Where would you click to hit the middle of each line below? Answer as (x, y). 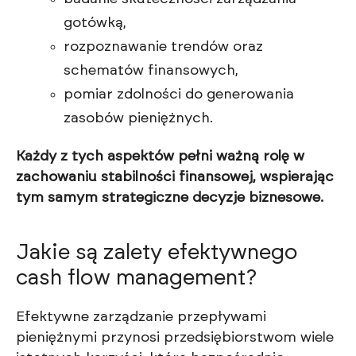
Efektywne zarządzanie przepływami (141, 317)
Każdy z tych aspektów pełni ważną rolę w (160, 157)
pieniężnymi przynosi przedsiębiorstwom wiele (175, 338)
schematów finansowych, (151, 71)
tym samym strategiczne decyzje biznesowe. (170, 198)
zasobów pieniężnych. (138, 119)
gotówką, (95, 23)
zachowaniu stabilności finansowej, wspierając (175, 178)
